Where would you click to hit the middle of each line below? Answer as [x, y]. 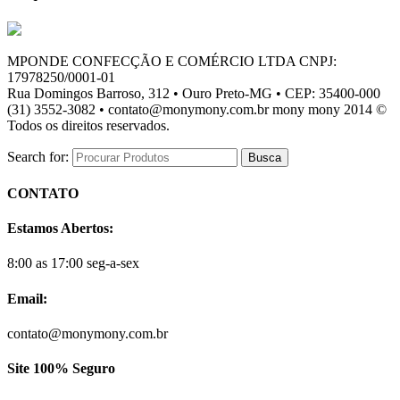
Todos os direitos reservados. [88, 125]
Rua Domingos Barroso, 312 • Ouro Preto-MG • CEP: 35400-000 [194, 93]
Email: [27, 298]
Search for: [38, 156]
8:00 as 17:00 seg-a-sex [73, 263]
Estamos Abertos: [60, 229]
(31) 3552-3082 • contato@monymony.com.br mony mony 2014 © [197, 109]
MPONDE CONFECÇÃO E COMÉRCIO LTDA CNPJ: [172, 61]
